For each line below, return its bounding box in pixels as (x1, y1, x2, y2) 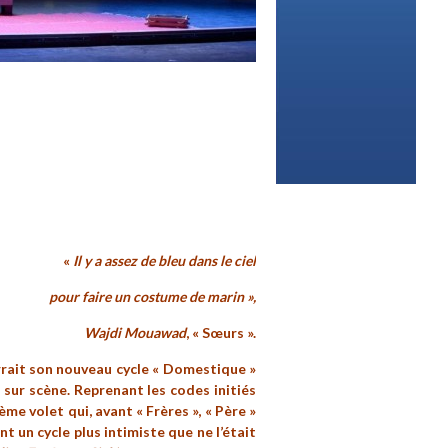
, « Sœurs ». (186, 324, 256, 342)
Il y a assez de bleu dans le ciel (73, 252, 256, 270)
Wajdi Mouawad (84, 324, 186, 342)
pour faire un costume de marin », (49, 288, 256, 306)
